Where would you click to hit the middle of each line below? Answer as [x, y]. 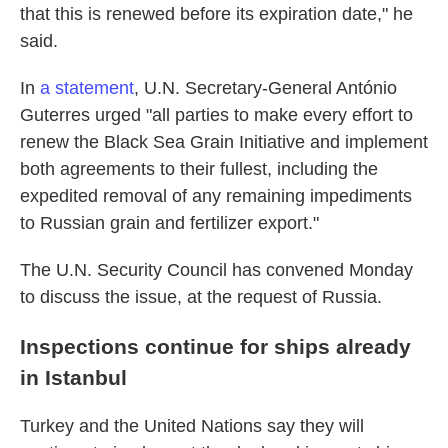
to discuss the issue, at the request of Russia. [201, 297]
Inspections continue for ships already [215, 347]
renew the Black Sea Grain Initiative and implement [224, 142]
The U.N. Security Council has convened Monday [216, 270]
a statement [87, 88]
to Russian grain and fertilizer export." [169, 223]
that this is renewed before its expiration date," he [216, 14]
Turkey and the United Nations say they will [192, 426]
